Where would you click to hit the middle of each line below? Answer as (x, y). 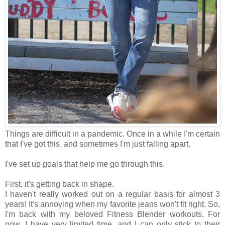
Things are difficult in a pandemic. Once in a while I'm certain (113, 134)
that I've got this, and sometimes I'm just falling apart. (99, 144)
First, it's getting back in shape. (61, 184)
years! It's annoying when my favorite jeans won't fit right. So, (113, 204)
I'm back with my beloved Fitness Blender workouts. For (113, 214)
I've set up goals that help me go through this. (85, 164)
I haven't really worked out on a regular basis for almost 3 (113, 194)
